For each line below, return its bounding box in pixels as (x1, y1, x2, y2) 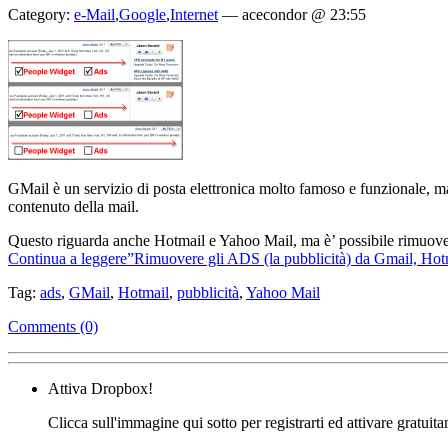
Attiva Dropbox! (48, 379, 153, 397)
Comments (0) (8, 317, 98, 335)
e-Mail (74, 5, 115, 23)
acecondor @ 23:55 (242, 5, 366, 23)
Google (119, 5, 166, 23)
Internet (170, 5, 218, 23)
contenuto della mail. (8, 197, 139, 215)
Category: (8, 5, 74, 23)
